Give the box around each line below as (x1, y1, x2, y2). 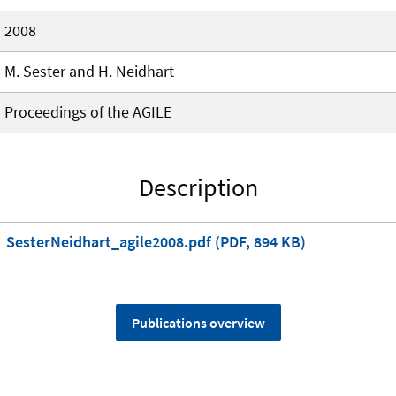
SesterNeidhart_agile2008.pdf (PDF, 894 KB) (6, 232, 306, 253)
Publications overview (131, 314, 265, 332)
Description (138, 171, 258, 204)
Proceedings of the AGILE (4, 102, 171, 123)
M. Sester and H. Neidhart (4, 61, 174, 82)
